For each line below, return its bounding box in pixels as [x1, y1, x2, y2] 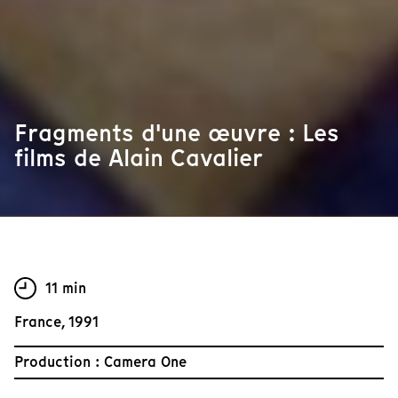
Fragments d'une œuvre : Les [14, 116, 339, 150]
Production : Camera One [14, 352, 187, 373]
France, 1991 [14, 312, 99, 333]
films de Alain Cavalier [14, 141, 263, 175]
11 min [45, 277, 86, 298]
